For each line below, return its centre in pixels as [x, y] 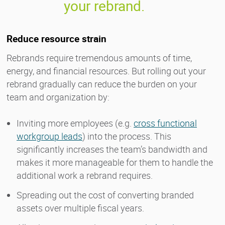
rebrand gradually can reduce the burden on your [102, 84]
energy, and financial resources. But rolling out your [106, 71]
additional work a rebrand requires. [85, 175]
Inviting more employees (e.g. [75, 123]
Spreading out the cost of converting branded [105, 195]
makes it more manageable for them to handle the [115, 162]
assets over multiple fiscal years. [80, 208]
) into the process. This [127, 136]
